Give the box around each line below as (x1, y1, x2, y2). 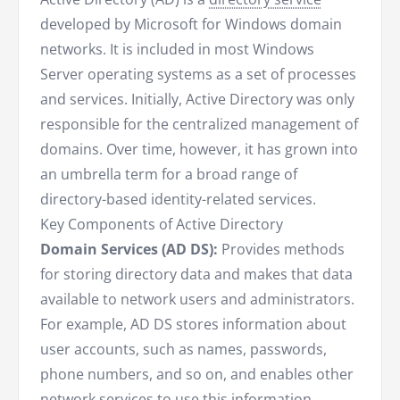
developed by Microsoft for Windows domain (40, 14, 342, 35)
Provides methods (218, 239, 345, 260)
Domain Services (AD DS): (40, 239, 218, 260)
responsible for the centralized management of (40, 114, 358, 135)
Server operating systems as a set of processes (40, 64, 356, 85)
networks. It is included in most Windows (40, 39, 314, 60)
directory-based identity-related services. (40, 189, 316, 210)
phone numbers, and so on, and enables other (40, 364, 354, 385)
